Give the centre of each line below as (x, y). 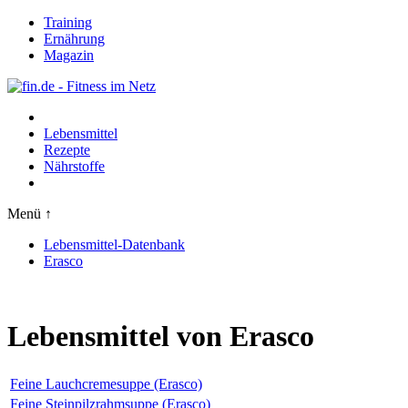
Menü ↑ (30, 214)
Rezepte (67, 150)
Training (68, 22)
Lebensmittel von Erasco (161, 337)
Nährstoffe (74, 166)
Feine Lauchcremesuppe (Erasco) (106, 383)
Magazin (69, 55)
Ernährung (74, 39)
